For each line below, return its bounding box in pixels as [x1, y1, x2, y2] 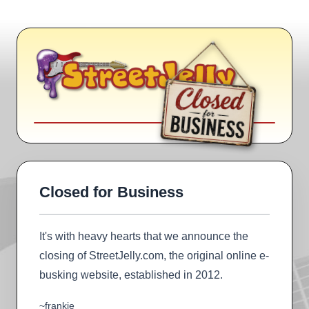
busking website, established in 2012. [39, 268, 223, 281]
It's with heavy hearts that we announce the [39, 230, 248, 242]
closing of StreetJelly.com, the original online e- [39, 249, 269, 261]
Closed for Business [39, 183, 183, 201]
